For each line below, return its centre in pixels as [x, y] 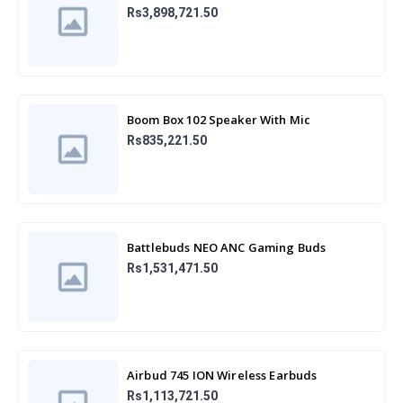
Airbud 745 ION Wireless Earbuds [222, 375]
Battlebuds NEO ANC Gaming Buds [227, 247]
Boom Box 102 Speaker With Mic [219, 119]
